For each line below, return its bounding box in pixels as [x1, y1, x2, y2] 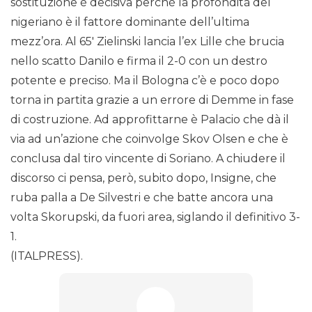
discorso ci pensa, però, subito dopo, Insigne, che [10, 171, 276, 185]
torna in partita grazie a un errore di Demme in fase [10, 93, 294, 107]
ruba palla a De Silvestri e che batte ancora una [10, 191, 273, 205]
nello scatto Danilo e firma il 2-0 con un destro [10, 54, 267, 68]
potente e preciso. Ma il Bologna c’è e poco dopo [10, 74, 279, 88]
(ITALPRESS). [10, 249, 83, 263]
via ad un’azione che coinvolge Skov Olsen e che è [10, 132, 288, 146]
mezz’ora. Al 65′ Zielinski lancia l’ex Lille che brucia [10, 35, 284, 49]
